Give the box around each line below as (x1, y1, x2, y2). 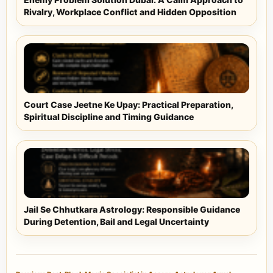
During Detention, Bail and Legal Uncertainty (24, 216, 209, 227)
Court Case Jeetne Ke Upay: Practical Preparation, (24, 99, 233, 110)
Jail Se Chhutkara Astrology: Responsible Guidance (24, 204, 240, 215)
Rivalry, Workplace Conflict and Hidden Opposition (24, 7, 236, 18)
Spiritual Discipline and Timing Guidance (24, 112, 194, 122)
